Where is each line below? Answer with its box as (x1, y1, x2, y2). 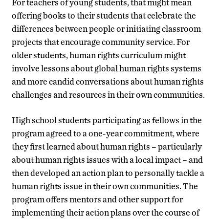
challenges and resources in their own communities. (12, 89, 205, 100)
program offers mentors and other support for (12, 194, 183, 205)
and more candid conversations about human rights (12, 76, 204, 87)
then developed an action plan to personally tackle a (12, 168, 204, 178)
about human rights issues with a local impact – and (12, 154, 203, 165)
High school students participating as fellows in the (12, 115, 202, 126)
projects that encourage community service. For (12, 37, 190, 47)
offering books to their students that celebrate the (12, 10, 196, 21)
